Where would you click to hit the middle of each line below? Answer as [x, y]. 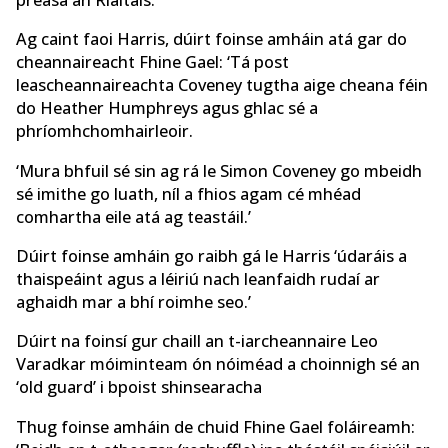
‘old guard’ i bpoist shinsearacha [139, 387]
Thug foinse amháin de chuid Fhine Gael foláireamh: [215, 426]
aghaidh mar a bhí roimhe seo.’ [133, 302]
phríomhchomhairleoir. [104, 131]
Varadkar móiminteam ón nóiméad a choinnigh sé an [218, 364]
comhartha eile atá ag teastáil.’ [133, 216]
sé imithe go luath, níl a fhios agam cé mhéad [188, 193]
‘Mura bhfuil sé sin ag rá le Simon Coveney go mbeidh [219, 170]
